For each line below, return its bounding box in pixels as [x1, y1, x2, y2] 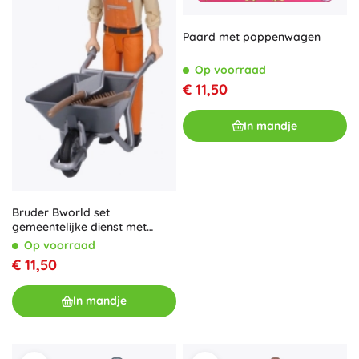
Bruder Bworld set [12, 204, 110, 220]
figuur [12, 233, 44, 248]
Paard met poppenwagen [183, 30, 321, 45]
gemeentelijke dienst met [12, 219, 147, 234]
